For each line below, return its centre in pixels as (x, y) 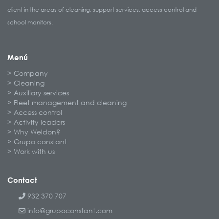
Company (31, 73)
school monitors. (30, 22)
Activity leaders (39, 122)
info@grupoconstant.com (69, 210)
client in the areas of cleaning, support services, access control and (102, 9)
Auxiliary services (41, 92)
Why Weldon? (37, 131)
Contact (22, 180)
